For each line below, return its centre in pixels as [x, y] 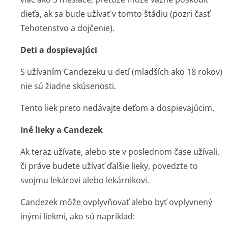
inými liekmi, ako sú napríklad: [78, 216]
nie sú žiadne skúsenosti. [68, 86]
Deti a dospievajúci [59, 50]
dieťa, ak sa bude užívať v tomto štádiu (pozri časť [115, 14]
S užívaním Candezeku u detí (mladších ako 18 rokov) [121, 72]
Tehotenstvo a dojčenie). [67, 28]
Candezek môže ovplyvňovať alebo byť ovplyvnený [116, 202]
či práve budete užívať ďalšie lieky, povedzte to [109, 166]
